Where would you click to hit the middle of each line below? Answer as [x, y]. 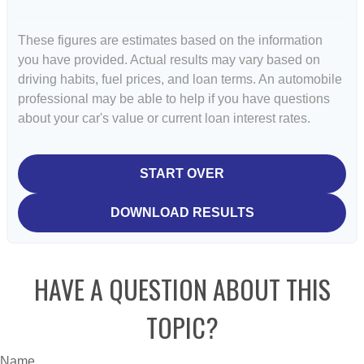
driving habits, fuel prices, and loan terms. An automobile [180, 80]
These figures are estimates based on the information [170, 41]
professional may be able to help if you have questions [174, 99]
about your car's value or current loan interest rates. [164, 119]
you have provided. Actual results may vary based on [169, 60]
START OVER [182, 174]
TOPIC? [182, 327]
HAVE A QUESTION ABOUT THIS [182, 289]
